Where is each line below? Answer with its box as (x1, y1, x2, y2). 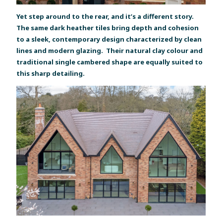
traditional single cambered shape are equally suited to (16, 57, 203, 66)
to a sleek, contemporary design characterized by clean (16, 34, 202, 44)
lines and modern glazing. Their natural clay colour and (16, 46, 203, 55)
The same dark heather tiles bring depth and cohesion (16, 23, 199, 32)
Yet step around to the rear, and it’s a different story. (16, 11, 194, 21)
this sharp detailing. (16, 68, 85, 78)
